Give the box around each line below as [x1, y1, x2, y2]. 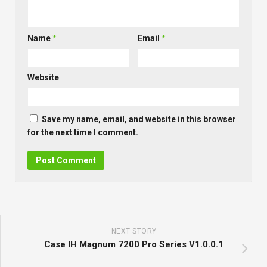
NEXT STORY [111, 227, 157, 236]
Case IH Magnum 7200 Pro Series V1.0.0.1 [44, 239, 223, 250]
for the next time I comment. [27, 128, 138, 138]
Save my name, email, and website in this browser [42, 114, 236, 125]
